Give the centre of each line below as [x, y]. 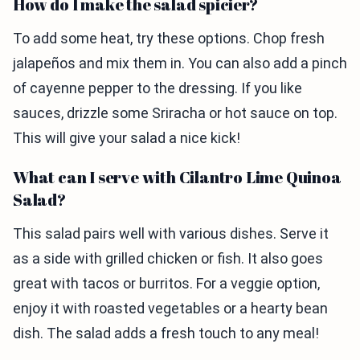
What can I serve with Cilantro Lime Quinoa [177, 178]
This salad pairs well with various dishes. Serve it [171, 234]
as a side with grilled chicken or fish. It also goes [168, 259]
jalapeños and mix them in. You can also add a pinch [180, 63]
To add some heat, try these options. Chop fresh [169, 39]
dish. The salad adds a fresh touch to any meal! [166, 333]
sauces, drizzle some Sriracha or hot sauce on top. [175, 113]
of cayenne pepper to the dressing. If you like [157, 88]
